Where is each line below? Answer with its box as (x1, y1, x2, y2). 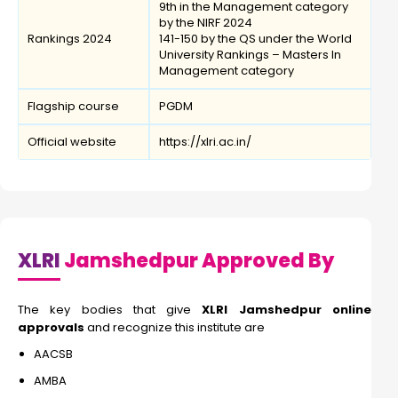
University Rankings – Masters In (159, 46, 341, 64)
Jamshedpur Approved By (60, 247, 334, 275)
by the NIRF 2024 (159, 14, 252, 32)
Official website (28, 133, 116, 151)
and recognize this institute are (84, 319, 265, 337)
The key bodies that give (18, 301, 203, 319)
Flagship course (28, 98, 119, 115)
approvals (18, 319, 84, 337)
